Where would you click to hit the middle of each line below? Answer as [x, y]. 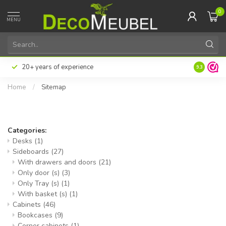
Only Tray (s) [39, 183]
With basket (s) [43, 194]
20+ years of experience [58, 67]
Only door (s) [40, 173]
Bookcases [36, 215]
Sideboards [32, 152]
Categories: [27, 130]
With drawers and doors [58, 162]
